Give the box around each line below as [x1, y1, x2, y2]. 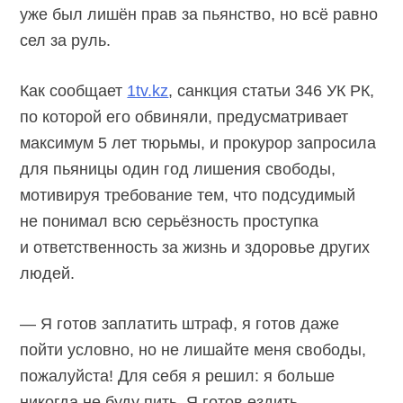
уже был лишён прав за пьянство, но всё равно [20, 4, 379, 23]
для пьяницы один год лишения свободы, [20, 159, 336, 178]
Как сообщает [20, 81, 128, 100]
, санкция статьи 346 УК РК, [168, 81, 375, 100]
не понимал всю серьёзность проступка [20, 211, 319, 230]
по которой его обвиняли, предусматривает [20, 107, 349, 126]
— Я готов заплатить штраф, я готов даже [20, 314, 340, 333]
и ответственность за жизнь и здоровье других [20, 237, 371, 256]
